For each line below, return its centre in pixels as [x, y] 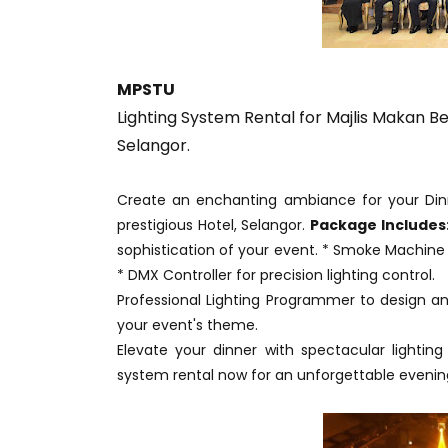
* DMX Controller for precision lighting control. [276, 275]
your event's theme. [187, 325]
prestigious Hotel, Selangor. [213, 225]
